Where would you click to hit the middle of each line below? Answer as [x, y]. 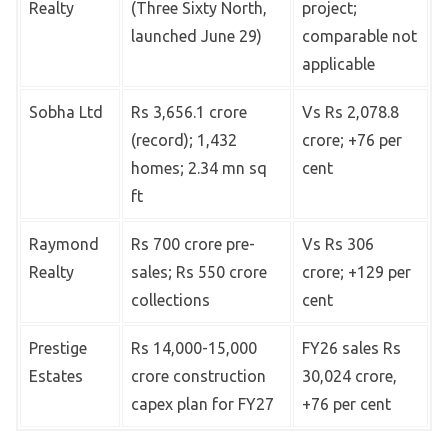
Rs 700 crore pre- [193, 244]
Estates [56, 376]
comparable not [359, 36]
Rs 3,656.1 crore [189, 112]
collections [170, 300]
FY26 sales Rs [351, 348]
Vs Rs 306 [338, 244]
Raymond [64, 244]
